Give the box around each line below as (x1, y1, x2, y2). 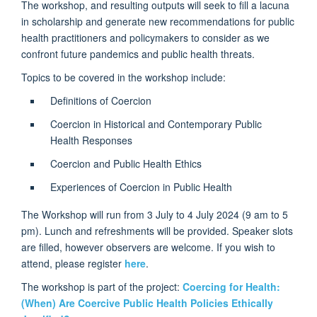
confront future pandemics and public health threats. (21, 47, 255, 62)
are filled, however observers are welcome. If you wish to (21, 240, 275, 255)
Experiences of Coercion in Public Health (50, 180, 232, 195)
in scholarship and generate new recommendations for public (21, 14, 294, 29)
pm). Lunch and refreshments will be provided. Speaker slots (21, 224, 293, 238)
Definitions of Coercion (50, 93, 151, 108)
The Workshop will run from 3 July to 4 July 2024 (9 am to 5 (21, 207, 288, 222)
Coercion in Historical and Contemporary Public (50, 117, 262, 132)
